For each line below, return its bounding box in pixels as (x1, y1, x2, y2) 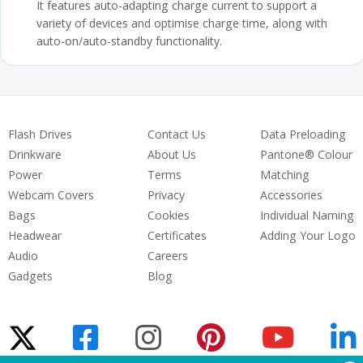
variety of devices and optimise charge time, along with (36, 15, 327, 31)
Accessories (259, 186, 322, 203)
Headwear (8, 227, 62, 243)
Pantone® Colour (259, 146, 352, 162)
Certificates (147, 227, 207, 243)
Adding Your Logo (259, 227, 356, 243)
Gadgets (8, 267, 53, 284)
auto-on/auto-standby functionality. (36, 32, 222, 49)
